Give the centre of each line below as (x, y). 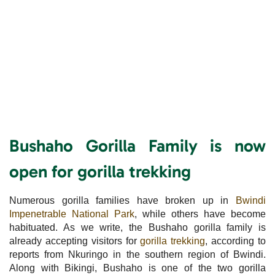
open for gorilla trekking (100, 171)
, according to (236, 241)
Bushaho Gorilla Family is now (137, 145)
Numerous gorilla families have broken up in (122, 200)
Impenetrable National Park (72, 214)
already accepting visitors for (75, 241)
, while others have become (200, 214)
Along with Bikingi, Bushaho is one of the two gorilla (137, 268)
